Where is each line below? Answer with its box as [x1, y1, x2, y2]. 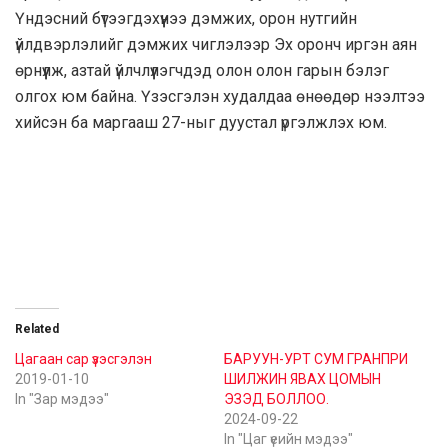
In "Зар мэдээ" [15, 391, 109, 408]
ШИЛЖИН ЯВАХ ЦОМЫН [224, 371, 381, 388]
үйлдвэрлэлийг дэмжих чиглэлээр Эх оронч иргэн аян [15, 35, 417, 55]
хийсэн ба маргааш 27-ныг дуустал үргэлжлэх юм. [15, 113, 387, 133]
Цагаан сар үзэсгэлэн [15, 351, 152, 368]
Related [15, 322, 59, 337]
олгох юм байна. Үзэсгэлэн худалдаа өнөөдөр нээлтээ [15, 87, 425, 107]
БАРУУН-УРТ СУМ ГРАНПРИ [224, 351, 408, 368]
